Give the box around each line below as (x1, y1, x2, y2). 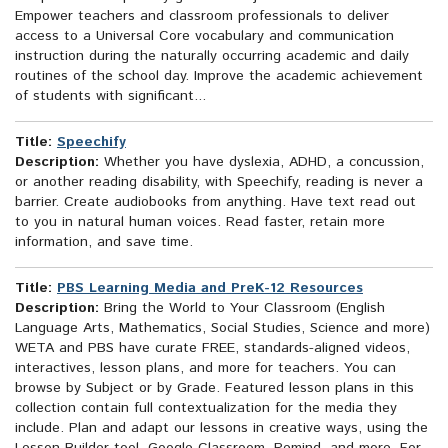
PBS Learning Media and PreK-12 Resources (57, 278, 363, 299)
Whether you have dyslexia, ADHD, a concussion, (99, 152, 424, 173)
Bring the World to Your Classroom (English (99, 298, 385, 319)
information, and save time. (15, 232, 193, 253)
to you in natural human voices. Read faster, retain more (15, 212, 385, 233)
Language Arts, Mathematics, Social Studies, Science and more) (15, 318, 430, 339)
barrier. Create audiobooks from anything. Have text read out (15, 192, 416, 213)
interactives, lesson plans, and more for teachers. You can (15, 358, 396, 379)
